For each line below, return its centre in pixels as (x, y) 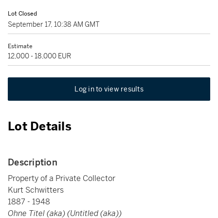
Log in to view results (109, 89)
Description (33, 162)
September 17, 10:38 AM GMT (54, 24)
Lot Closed (22, 14)
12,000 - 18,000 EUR (39, 56)
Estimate (20, 46)
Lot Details (40, 127)
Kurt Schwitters (36, 190)
